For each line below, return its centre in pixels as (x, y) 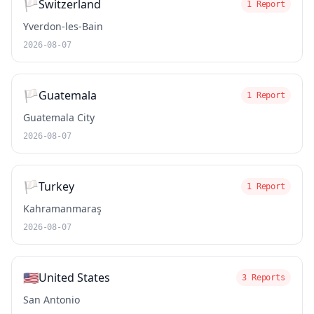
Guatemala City (59, 117)
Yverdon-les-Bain (63, 26)
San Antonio (52, 300)
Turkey (56, 186)
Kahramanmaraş (62, 209)
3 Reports (264, 278)
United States (74, 278)
